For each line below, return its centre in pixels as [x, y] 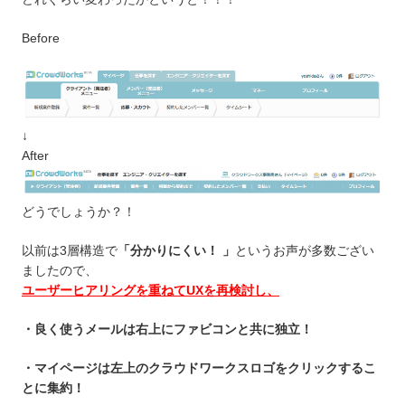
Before [41, 38]
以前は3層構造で [70, 250]
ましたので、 [60, 270]
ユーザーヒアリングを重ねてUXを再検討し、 [151, 290]
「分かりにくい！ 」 [176, 250]
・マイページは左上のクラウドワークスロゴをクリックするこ [199, 367]
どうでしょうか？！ [79, 211]
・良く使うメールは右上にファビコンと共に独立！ [167, 329]
